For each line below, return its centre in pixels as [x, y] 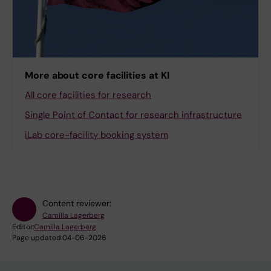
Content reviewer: [77, 204]
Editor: [23, 227]
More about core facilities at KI [97, 76]
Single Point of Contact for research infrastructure [133, 115]
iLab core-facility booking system [96, 135]
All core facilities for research [88, 95]
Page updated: [37, 238]
